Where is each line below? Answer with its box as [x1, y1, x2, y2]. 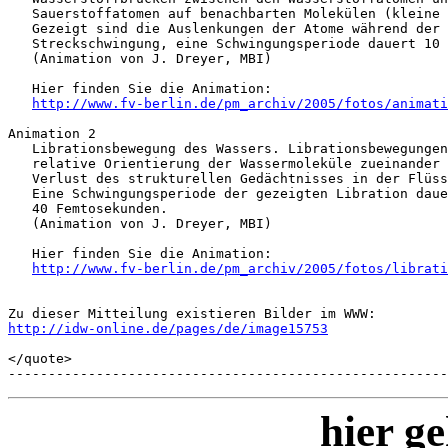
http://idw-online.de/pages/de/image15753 [8, 320, 328, 336]
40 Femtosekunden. [8, 200, 168, 216]
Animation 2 [8, 125, 96, 141]
